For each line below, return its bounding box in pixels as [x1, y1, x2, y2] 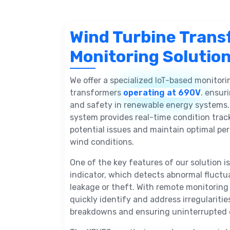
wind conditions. [70, 137, 134, 147]
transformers [70, 88, 123, 98]
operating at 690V [123, 88, 201, 98]
